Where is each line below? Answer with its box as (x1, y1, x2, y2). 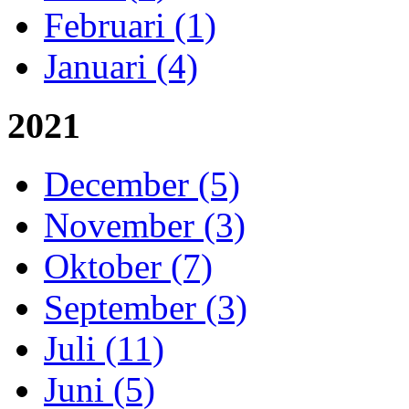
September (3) (44, 288, 247, 328)
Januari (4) (44, 46, 198, 86)
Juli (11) (44, 329, 164, 369)
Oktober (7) (44, 246, 213, 287)
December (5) (44, 164, 240, 204)
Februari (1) (44, 5, 216, 45)
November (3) (44, 205, 246, 246)
